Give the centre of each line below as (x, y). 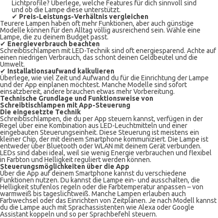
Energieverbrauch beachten (54, 44)
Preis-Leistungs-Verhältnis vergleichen (84, 17)
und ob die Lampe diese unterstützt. (66, 10)
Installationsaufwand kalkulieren (61, 71)
